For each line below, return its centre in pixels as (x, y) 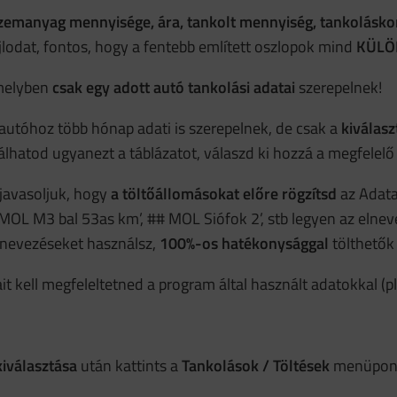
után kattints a (129, 366)
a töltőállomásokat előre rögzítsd (224, 194)
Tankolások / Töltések (255, 366)
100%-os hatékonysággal (244, 243)
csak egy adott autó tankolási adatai (174, 87)
